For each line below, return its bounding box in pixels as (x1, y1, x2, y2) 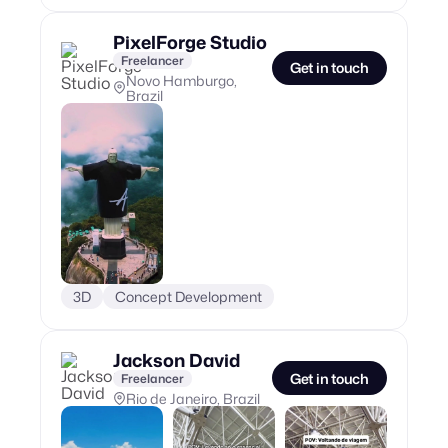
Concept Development (115, 286, 262, 306)
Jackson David (113, 346, 240, 373)
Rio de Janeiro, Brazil (126, 388, 260, 408)
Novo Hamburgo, (125, 70, 237, 90)
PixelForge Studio (113, 28, 267, 55)
